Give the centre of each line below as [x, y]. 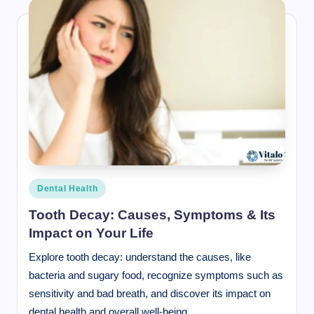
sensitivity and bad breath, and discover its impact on [150, 293]
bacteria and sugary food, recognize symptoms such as [156, 275]
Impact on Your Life [91, 233]
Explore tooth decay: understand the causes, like [140, 257]
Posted [42, 186]
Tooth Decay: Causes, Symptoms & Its [152, 214]
